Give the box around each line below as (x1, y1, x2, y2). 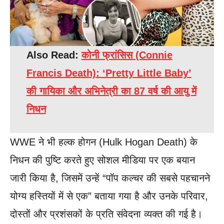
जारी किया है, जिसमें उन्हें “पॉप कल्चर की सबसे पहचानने (10, 172, 210, 184)
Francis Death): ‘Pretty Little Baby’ (26, 67, 191, 79)
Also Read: (26, 49, 81, 61)
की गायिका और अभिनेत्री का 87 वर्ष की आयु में (26, 85, 196, 97)
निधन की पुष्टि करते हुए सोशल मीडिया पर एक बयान (10, 154, 195, 166)
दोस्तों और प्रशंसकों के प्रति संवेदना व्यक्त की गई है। (10, 208, 202, 220)
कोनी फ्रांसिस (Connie (81, 49, 172, 61)
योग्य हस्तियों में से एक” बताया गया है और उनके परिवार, (10, 190, 208, 202)
